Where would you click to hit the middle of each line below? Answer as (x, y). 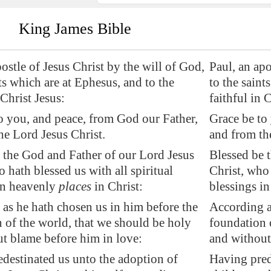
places (75, 186)
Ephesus (96, 82)
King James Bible (75, 29)
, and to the (146, 82)
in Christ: (117, 186)
